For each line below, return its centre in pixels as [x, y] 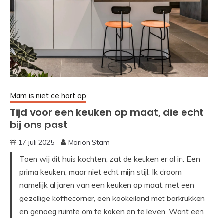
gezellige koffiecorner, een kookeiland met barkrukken [112, 198]
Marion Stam [89, 142]
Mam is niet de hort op [48, 96]
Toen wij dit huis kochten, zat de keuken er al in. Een [110, 159]
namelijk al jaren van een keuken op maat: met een [107, 185]
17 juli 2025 [36, 142]
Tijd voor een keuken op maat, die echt [107, 113]
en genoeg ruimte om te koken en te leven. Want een [112, 211]
